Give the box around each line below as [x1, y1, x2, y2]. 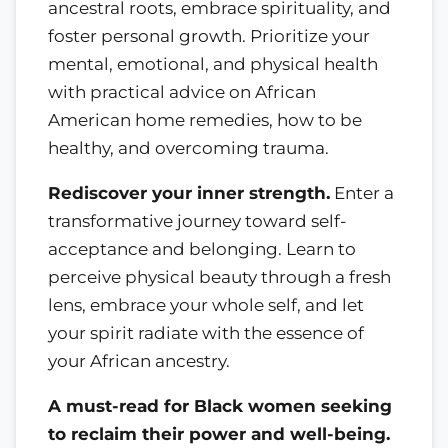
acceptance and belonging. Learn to [48, 239, 356, 260]
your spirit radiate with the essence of [48, 323, 364, 344]
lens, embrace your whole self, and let [48, 295, 364, 316]
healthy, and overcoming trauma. [48, 138, 329, 159]
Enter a [330, 183, 394, 204]
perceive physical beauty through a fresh [48, 267, 391, 288]
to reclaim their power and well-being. [48, 423, 390, 444]
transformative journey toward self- [48, 211, 347, 232]
